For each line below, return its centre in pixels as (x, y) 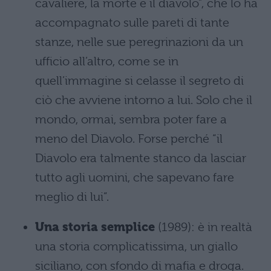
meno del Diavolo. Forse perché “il (129, 139)
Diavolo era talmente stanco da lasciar (141, 158)
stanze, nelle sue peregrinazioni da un (139, 42)
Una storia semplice (95, 227)
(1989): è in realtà (204, 227)
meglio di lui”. (72, 197)
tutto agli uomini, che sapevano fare (135, 178)
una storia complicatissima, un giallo (136, 247)
